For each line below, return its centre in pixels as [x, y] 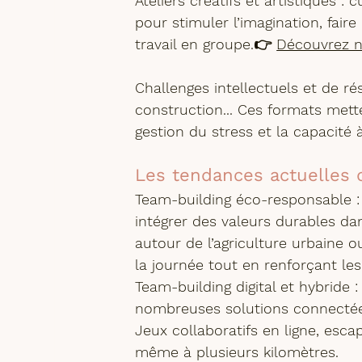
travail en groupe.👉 [206, 44]
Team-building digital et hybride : [247, 286]
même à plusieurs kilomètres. [237, 351]
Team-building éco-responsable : [248, 199]
